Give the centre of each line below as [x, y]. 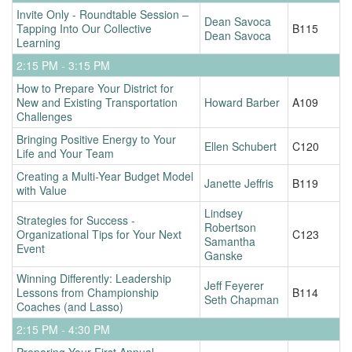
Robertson [230, 227]
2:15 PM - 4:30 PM [63, 329]
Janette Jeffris [239, 183]
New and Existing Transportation [97, 102]
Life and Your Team [65, 153]
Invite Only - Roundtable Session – [103, 14]
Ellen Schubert [240, 146]
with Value [42, 190]
